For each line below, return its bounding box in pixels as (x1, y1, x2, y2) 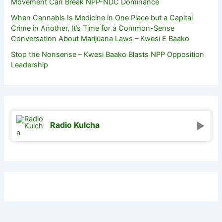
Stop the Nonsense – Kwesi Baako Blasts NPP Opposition (11, 50, 205, 59)
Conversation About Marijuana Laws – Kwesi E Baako (11, 34, 190, 43)
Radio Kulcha (50, 119, 100, 130)
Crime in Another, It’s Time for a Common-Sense (11, 23, 175, 33)
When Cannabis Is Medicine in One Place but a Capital (11, 13, 193, 22)
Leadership (11, 60, 49, 69)
